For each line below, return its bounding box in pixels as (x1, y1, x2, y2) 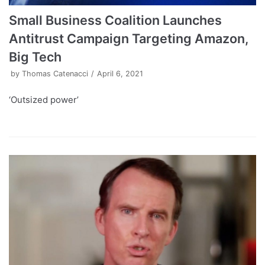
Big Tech (9, 49, 62, 65)
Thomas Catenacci (22, 69, 88, 79)
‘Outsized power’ (9, 94, 79, 106)
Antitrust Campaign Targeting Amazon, (9, 31, 248, 47)
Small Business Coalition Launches (9, 12, 222, 28)
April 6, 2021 (97, 69, 143, 79)
